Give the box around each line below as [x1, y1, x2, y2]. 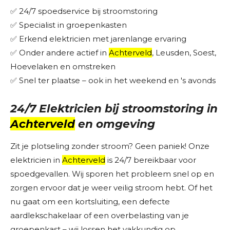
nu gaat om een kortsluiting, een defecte [10, 197, 170, 207]
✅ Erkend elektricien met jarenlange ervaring [10, 34, 186, 44]
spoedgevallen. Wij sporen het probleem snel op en [10, 169, 214, 179]
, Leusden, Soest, [152, 48, 216, 57]
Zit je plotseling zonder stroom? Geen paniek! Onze [10, 141, 209, 151]
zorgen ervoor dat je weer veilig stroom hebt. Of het [10, 183, 213, 193]
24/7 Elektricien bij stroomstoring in [10, 102, 218, 116]
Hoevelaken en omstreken [10, 62, 116, 71]
